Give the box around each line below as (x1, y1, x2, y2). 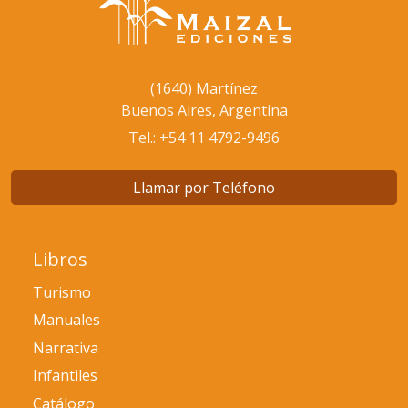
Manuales (33, 310, 100, 331)
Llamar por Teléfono (133, 177, 275, 198)
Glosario (69, 9, 127, 30)
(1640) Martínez (150, 77, 258, 98)
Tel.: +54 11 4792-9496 (128, 127, 280, 148)
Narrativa (33, 337, 98, 358)
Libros (33, 246, 87, 271)
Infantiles (33, 365, 97, 386)
